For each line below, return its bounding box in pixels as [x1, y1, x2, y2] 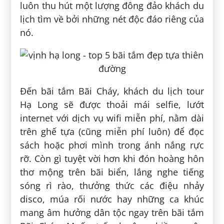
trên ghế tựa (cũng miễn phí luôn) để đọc [20, 125, 204, 137]
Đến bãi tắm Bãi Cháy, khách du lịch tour [20, 84, 204, 97]
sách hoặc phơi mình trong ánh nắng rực [20, 138, 204, 151]
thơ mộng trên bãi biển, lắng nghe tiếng [20, 165, 204, 178]
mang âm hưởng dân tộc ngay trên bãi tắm [20, 206, 204, 218]
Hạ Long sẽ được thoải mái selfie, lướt [20, 98, 204, 110]
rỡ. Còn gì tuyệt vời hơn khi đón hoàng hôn [20, 152, 204, 164]
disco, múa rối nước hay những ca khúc [20, 192, 204, 205]
